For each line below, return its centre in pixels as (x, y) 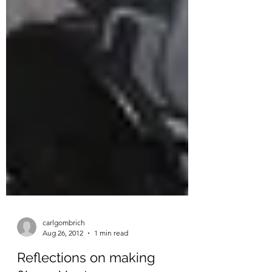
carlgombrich (64, 253)
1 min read (111, 263)
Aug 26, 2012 (63, 263)
